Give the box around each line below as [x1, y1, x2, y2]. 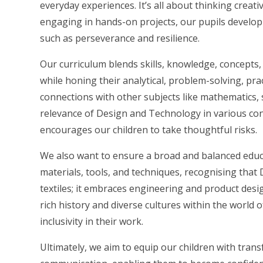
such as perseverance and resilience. [40, 32, 200, 45]
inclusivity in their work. [40, 215, 144, 228]
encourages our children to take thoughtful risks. [40, 123, 258, 137]
